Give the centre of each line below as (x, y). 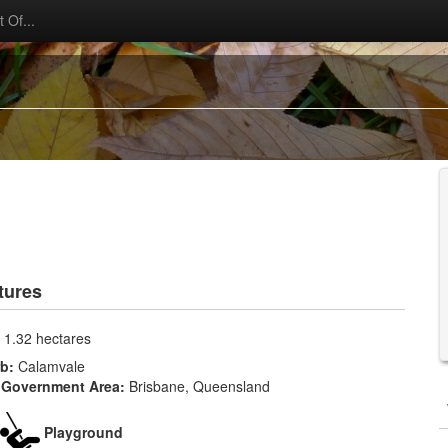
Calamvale (51, 366)
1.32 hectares (47, 338)
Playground (83, 432)
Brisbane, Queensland (199, 386)
